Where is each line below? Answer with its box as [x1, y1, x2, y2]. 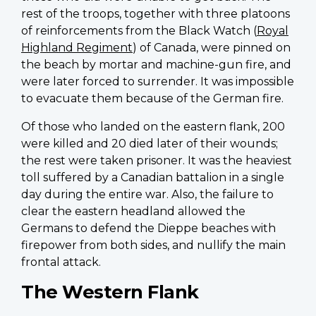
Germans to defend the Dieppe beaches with [21, 221, 276, 236]
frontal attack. [21, 255, 101, 269]
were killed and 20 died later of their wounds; [21, 137, 278, 151]
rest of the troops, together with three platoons [21, 7, 290, 21]
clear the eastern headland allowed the [21, 205, 245, 219]
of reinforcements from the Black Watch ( [21, 24, 257, 38]
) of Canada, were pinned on [133, 41, 291, 55]
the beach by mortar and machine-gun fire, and [21, 58, 291, 72]
